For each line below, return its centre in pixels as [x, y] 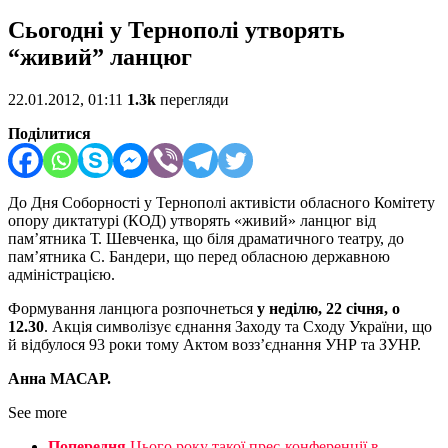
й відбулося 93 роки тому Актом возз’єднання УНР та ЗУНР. [214, 345]
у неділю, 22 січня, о [328, 309]
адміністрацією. [61, 275]
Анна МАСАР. [59, 379]
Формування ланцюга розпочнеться [132, 309]
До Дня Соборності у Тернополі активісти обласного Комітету [221, 203]
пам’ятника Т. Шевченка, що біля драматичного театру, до [206, 239]
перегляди [192, 100]
